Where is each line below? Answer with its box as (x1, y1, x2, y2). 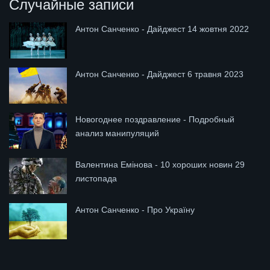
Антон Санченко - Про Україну (75, 204, 195, 215)
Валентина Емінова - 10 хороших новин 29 (75, 159, 245, 169)
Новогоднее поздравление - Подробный (75, 114, 234, 124)
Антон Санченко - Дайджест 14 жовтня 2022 (75, 24, 249, 34)
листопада (75, 173, 117, 183)
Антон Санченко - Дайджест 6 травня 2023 (75, 69, 243, 79)
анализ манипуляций (75, 128, 159, 138)
